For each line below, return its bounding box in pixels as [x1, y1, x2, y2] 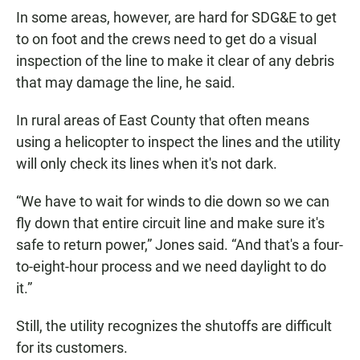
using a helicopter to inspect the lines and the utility [16, 133, 341, 150]
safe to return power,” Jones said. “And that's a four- [16, 235, 343, 253]
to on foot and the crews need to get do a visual [16, 30, 317, 47]
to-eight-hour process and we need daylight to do [16, 257, 326, 275]
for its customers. [16, 338, 128, 356]
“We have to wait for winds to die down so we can [16, 192, 329, 210]
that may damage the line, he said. [16, 73, 235, 91]
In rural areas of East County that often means [16, 111, 309, 129]
